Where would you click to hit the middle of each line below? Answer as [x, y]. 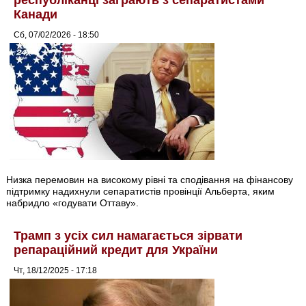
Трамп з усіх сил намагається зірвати [128, 236]
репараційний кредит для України [116, 250]
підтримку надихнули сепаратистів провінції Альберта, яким [141, 192]
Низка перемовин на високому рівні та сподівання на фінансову [150, 180]
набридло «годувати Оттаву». [73, 203]
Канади [36, 14]
